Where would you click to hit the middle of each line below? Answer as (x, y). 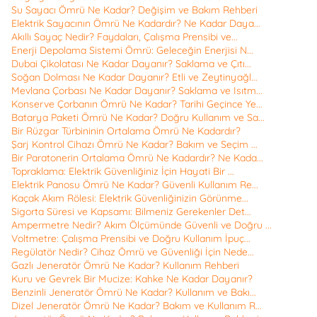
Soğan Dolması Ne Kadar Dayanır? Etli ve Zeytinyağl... (134, 77)
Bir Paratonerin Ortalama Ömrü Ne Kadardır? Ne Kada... (137, 158)
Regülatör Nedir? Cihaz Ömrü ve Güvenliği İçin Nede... (133, 252)
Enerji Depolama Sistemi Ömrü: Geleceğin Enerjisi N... (132, 51)
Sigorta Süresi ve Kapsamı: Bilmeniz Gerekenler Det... (131, 212)
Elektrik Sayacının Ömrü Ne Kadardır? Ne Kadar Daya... (136, 24)
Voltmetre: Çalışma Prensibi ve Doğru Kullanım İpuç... (131, 239)
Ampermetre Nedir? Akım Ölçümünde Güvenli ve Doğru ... (142, 225)
